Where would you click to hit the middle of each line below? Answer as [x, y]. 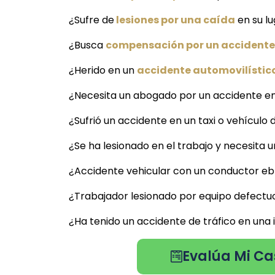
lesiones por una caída [175, 20]
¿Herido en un [103, 71]
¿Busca [87, 45]
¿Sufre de [91, 20]
